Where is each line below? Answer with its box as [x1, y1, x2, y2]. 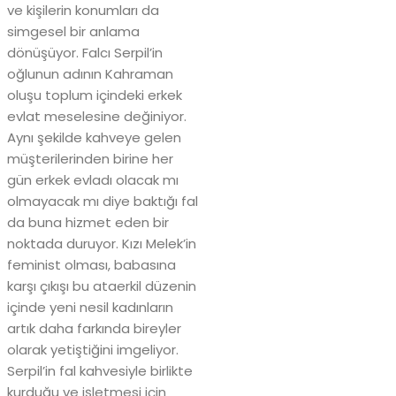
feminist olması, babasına [7, 255, 176, 275]
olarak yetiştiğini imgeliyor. [7, 340, 179, 360]
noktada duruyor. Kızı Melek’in [7, 234, 196, 254]
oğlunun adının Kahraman [7, 65, 173, 84]
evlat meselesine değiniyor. [7, 107, 187, 126]
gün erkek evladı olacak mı [7, 171, 179, 190]
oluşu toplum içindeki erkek [7, 86, 182, 105]
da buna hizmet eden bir [7, 213, 169, 232]
